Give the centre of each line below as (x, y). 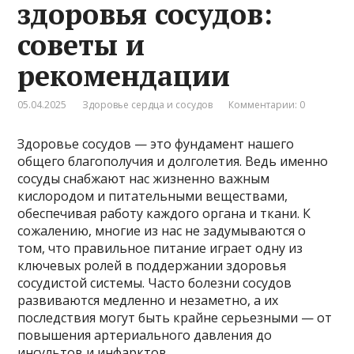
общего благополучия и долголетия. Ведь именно (173, 161)
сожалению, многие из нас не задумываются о (162, 230)
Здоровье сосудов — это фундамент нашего (156, 143)
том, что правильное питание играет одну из (160, 248)
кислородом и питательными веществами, (153, 196)
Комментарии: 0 (267, 104)
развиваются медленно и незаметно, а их (148, 300)
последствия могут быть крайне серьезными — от (175, 317)
